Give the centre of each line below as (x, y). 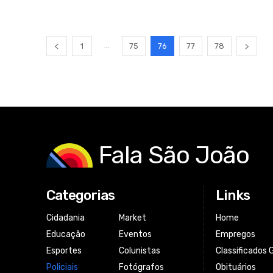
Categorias (80, 195)
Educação (66, 234)
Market (132, 218)
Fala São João (174, 155)
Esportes (64, 250)
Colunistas (139, 250)
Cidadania (66, 218)
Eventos (135, 234)
